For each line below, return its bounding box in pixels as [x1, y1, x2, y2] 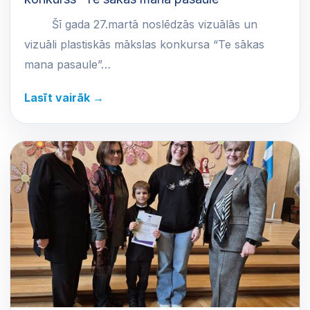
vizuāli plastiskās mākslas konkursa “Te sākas [24, 37, 264, 52]
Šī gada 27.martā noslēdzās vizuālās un [24, 17, 257, 32]
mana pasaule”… [24, 57, 111, 72]
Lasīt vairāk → [24, 90, 104, 104]
